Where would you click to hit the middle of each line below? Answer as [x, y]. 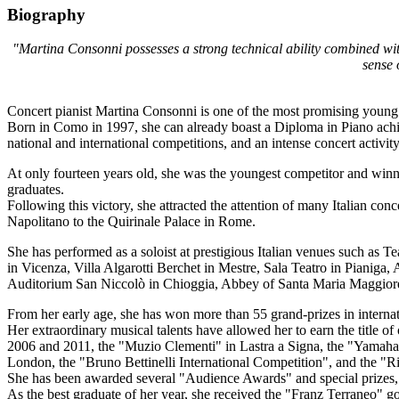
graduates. [36, 190]
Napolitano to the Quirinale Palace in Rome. [131, 222]
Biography [46, 14]
